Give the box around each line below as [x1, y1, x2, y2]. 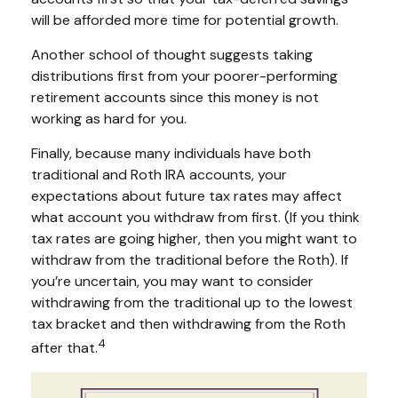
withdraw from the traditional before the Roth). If [31, 250, 348, 269]
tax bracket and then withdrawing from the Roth [31, 314, 346, 333]
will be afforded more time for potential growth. [31, 10, 338, 29]
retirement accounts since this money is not [31, 87, 319, 107]
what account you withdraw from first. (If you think [31, 207, 360, 227]
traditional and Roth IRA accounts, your [31, 164, 287, 184]
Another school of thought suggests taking [31, 44, 313, 64]
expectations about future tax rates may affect [31, 186, 342, 205]
